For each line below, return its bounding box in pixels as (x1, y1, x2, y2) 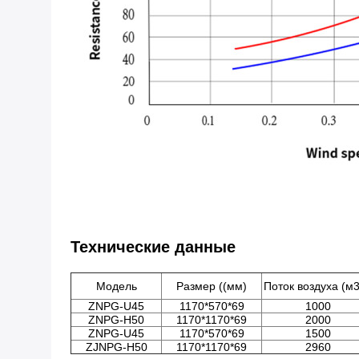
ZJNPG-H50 (85, 341, 147, 353)
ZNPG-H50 (88, 313, 144, 326)
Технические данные (71, 238, 236, 256)
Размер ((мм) (176, 280, 247, 292)
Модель (95, 280, 137, 292)
